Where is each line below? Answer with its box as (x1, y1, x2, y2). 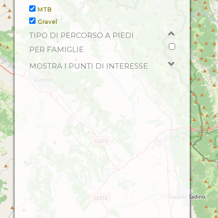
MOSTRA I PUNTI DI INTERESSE (29, 61, 148, 71)
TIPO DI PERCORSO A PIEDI (29, 31, 134, 40)
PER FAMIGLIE (29, 45, 84, 54)
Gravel (37, 18, 57, 25)
